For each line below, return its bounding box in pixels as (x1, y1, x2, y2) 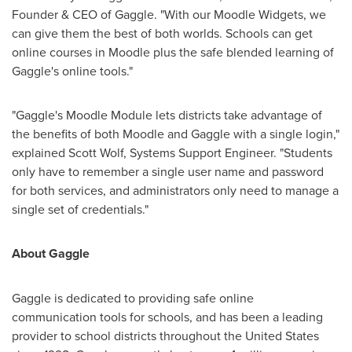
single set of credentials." (12, 200, 148, 218)
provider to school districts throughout (12, 327, 224, 344)
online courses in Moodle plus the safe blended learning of (12, 43, 334, 60)
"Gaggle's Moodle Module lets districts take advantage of (12, 106, 322, 123)
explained (12, 144, 68, 161)
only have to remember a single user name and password (12, 163, 324, 180)
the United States (224, 327, 319, 344)
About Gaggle (12, 244, 90, 262)
